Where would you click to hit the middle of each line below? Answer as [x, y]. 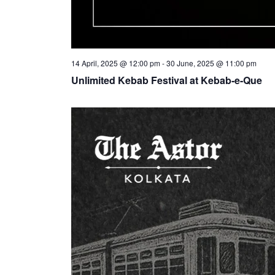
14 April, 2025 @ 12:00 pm [115, 63]
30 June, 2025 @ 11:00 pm [211, 63]
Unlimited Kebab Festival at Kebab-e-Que [166, 80]
